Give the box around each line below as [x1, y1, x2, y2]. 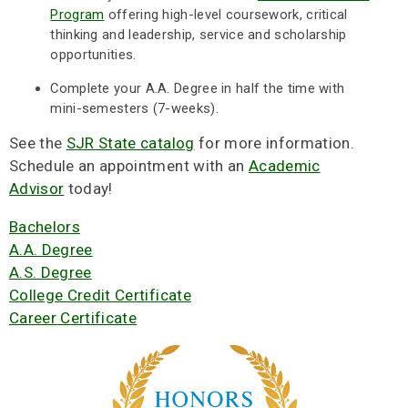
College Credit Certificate [9, 285, 191, 304]
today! [64, 178, 113, 198]
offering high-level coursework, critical [104, 6, 348, 24]
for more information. [194, 133, 355, 152]
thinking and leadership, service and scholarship [50, 26, 347, 44]
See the [9, 133, 66, 152]
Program [50, 6, 105, 24]
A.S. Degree [9, 262, 92, 281]
